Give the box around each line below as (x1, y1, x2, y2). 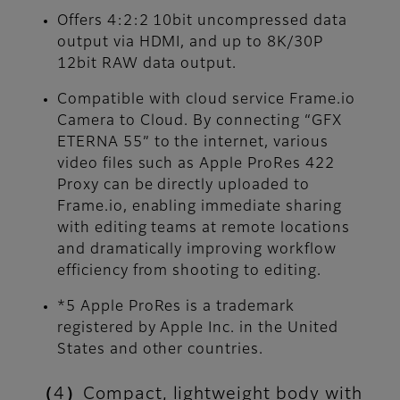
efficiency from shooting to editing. (57, 264, 321, 279)
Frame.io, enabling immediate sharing (57, 200, 342, 215)
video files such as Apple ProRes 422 (57, 157, 335, 172)
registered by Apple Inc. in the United (57, 321, 338, 337)
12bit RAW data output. (57, 57, 237, 72)
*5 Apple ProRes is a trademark (57, 300, 295, 315)
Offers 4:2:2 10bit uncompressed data (57, 14, 347, 29)
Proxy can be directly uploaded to (57, 179, 310, 194)
